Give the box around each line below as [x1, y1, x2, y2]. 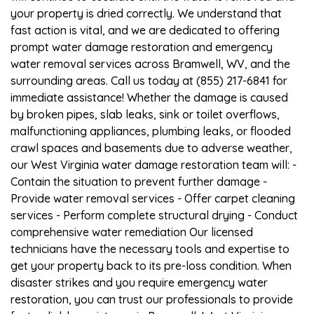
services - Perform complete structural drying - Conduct [11, 207, 298, 222]
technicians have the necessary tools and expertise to [11, 241, 289, 256]
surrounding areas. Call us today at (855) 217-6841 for [11, 73, 287, 88]
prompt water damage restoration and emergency [11, 39, 273, 54]
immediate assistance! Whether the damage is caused [11, 90, 288, 104]
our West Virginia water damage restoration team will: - [11, 157, 296, 172]
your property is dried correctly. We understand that [11, 6, 282, 20]
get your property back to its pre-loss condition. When [11, 258, 292, 273]
